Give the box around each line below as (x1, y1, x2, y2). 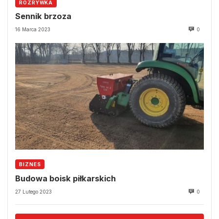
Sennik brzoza (15, 11, 71, 22)
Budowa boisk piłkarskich (15, 173, 116, 183)
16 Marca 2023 (15, 26, 50, 33)
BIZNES (19, 161, 41, 168)
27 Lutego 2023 (15, 188, 52, 195)
